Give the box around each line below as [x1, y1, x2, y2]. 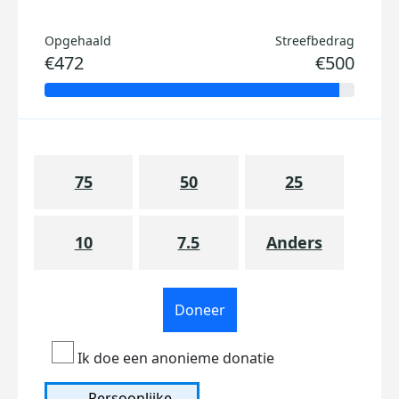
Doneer [174, 300, 225, 320]
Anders [265, 232, 322, 253]
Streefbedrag [275, 32, 354, 49]
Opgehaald [45, 32, 111, 49]
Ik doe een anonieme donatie [74, 348, 274, 368]
